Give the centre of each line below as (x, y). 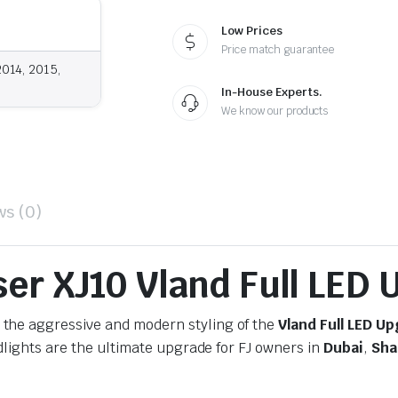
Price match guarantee (278, 49)
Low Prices (252, 30)
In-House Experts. (272, 92)
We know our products (275, 111)
